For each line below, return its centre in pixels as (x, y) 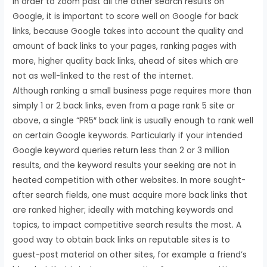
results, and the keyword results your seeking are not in (125, 165)
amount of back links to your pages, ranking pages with (125, 46)
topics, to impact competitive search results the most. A (127, 225)
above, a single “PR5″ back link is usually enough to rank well (133, 120)
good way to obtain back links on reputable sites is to (122, 240)
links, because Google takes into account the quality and (128, 31)
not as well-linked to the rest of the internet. (103, 76)
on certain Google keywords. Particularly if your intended (128, 135)
